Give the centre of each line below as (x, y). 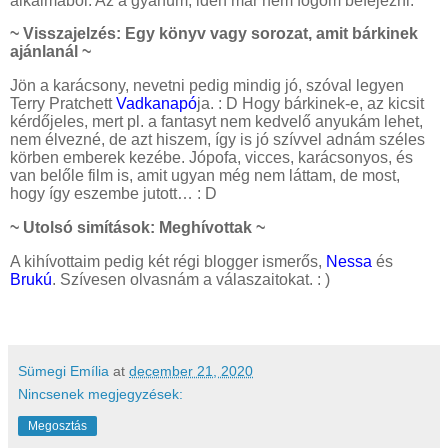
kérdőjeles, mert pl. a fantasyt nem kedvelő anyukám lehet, (216, 122)
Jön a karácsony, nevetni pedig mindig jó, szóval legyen (207, 86)
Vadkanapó (156, 104)
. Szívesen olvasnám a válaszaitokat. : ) (191, 279)
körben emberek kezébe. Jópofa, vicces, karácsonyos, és (211, 158)
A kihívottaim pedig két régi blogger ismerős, (168, 261)
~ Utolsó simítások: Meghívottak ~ (137, 227)
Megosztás (57, 425)
